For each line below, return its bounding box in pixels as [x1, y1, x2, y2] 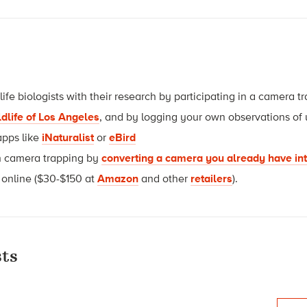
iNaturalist [42, 130, 95, 144]
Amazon [97, 171, 139, 185]
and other [138, 171, 191, 185]
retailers [191, 171, 233, 185]
